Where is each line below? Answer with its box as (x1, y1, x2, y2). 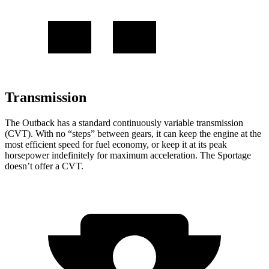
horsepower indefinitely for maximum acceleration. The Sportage (5, 150, 251, 160)
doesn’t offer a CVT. (5, 160, 83, 171)
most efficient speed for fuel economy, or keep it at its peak (5, 139, 227, 150)
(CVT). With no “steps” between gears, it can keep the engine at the (5, 128, 261, 139)
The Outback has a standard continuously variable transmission (5, 117, 243, 128)
